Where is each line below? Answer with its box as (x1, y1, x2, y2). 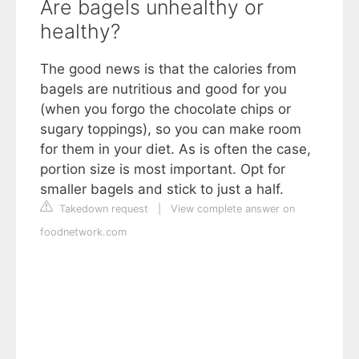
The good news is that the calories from (40, 61, 296, 77)
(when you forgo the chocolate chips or (40, 101, 291, 117)
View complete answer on (171, 203, 295, 215)
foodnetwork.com (40, 226, 127, 238)
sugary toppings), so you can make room (40, 121, 301, 137)
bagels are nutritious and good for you (40, 81, 287, 97)
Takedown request (56, 203, 148, 215)
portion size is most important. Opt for (40, 161, 285, 177)
